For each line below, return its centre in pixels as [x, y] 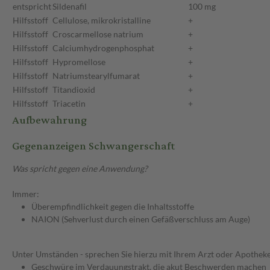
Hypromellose [79, 62]
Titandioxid [74, 90]
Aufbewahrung [49, 121]
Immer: [26, 194]
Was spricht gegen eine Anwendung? [80, 169]
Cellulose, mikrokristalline [102, 20]
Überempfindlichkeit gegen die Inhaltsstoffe [113, 207]
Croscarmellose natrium [98, 34]
